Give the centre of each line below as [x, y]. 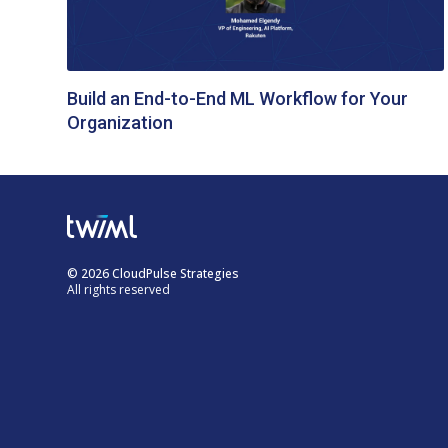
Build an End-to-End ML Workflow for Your [238, 99]
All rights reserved [119, 289]
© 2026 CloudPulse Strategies [153, 273]
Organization [120, 123]
